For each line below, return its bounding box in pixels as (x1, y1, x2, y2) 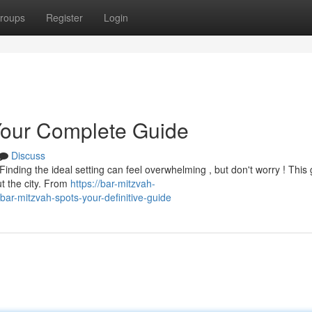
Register (46, 10, 83, 24)
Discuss (11, 148, 45, 162)
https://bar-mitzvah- (70, 176, 155, 190)
